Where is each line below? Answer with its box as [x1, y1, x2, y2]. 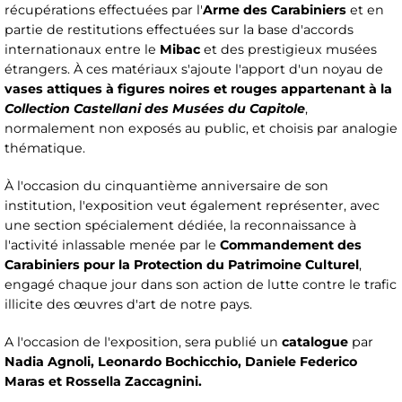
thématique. [4, 140, 85, 157]
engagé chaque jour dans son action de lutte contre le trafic [4, 276, 397, 293]
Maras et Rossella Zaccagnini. [4, 373, 202, 390]
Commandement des [220, 237, 362, 254]
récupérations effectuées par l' [4, 2, 203, 19]
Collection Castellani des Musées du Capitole [4, 100, 305, 118]
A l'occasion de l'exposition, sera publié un [4, 334, 282, 351]
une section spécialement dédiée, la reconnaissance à [4, 217, 356, 234]
